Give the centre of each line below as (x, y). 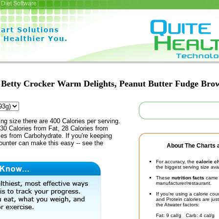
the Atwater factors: (178, 205)
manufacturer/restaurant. (184, 183)
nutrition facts (188, 178)
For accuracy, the (176, 162)
